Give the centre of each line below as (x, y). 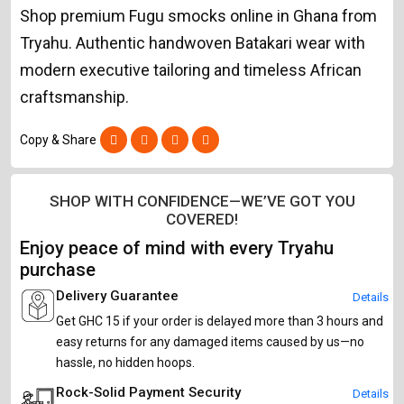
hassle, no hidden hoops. (125, 362)
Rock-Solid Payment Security (148, 392)
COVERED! (202, 219)
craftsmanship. (74, 96)
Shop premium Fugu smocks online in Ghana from (198, 15)
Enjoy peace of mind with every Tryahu (177, 248)
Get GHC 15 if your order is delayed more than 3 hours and (220, 321)
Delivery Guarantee (117, 295)
